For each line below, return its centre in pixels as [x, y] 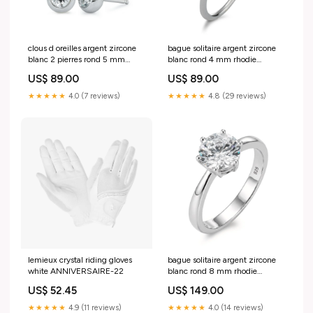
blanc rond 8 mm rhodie [212, 271]
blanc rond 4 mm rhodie [212, 60]
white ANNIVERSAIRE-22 [76, 271]
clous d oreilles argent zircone [82, 49]
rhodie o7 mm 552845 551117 [83, 71]
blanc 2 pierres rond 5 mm [77, 60]
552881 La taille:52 [203, 71]
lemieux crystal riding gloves [80, 260]
